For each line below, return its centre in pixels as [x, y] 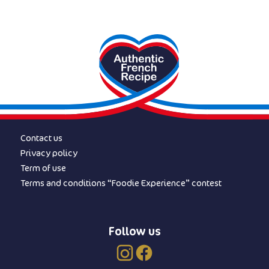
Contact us [41, 138]
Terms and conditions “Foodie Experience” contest [121, 183]
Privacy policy [49, 153]
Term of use [43, 168]
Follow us [134, 231]
